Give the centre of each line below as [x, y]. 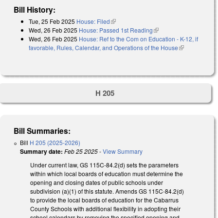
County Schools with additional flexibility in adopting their [105, 209]
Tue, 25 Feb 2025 [52, 21]
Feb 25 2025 [81, 151]
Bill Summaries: [42, 131]
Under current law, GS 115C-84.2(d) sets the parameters [104, 165]
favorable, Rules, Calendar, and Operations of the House [103, 47]
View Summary [123, 151]
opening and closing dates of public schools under [97, 182]
